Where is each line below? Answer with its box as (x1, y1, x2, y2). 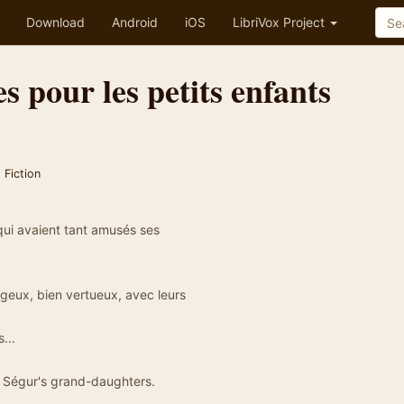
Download (26, 14, 85, 30)
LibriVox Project (233, 14, 328, 30)
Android (112, 14, 158, 30)
